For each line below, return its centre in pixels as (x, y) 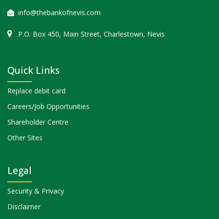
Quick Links (33, 70)
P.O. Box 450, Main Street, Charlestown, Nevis (91, 34)
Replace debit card (36, 90)
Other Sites (25, 137)
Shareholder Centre (38, 122)
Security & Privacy (36, 191)
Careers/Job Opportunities (48, 106)
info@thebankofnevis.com (59, 13)
